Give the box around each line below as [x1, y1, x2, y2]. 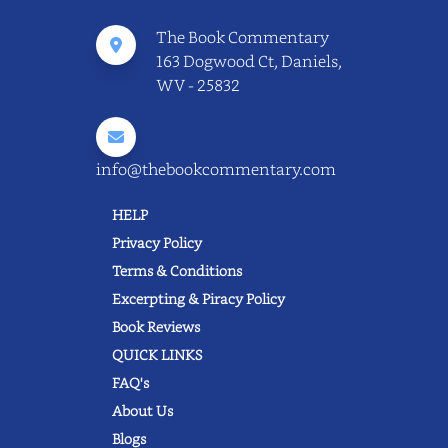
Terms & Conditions [112, 261, 242, 281]
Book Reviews [112, 317, 200, 337]
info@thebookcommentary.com [96, 158, 336, 181]
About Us [112, 401, 173, 421]
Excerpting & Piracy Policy [112, 289, 285, 309]
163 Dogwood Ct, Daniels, [156, 50, 342, 73]
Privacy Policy [112, 233, 202, 253]
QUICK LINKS [112, 345, 202, 365]
